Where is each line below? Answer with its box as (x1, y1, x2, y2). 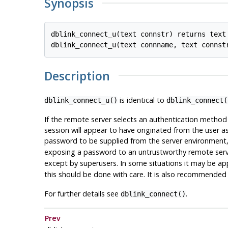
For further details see (44, 188, 121, 198)
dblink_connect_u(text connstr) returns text (51, 30, 226, 38)
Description (44, 67, 110, 84)
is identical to (117, 95, 166, 105)
